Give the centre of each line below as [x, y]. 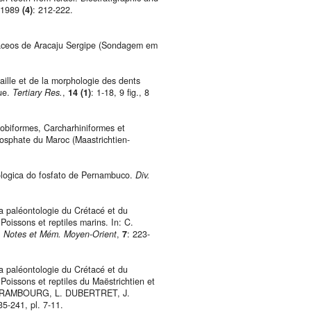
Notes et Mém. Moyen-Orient [60, 234]
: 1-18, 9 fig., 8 [120, 93]
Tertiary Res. [37, 93]
